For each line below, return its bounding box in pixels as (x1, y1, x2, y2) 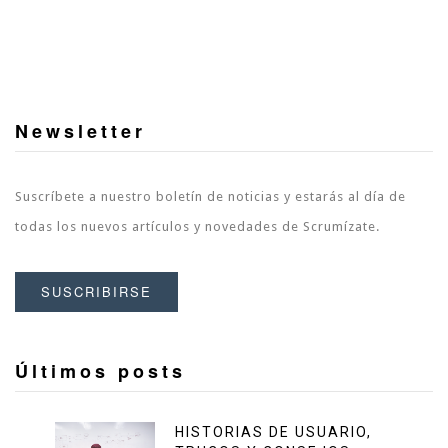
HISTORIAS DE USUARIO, (175, 423, 372, 440)
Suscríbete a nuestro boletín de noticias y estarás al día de (15, 188, 406, 204)
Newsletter (15, 117, 146, 144)
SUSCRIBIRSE (41, 281, 152, 301)
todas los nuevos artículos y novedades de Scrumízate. (15, 218, 380, 234)
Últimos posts (15, 357, 186, 384)
